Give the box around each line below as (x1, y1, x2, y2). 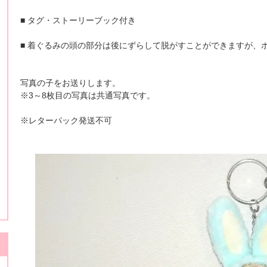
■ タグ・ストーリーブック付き (20, 15, 136, 26)
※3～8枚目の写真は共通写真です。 (20, 91, 155, 101)
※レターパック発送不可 (20, 116, 112, 126)
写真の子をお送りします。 (20, 78, 120, 88)
